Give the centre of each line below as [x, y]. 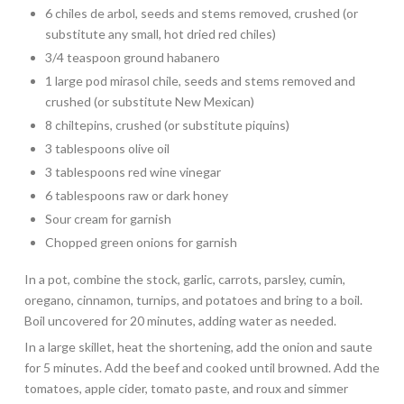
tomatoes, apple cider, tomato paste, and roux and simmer [186, 389]
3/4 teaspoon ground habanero [133, 57]
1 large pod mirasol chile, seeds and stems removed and [201, 81]
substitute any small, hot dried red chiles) [161, 34]
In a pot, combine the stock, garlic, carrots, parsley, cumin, [184, 280]
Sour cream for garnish [109, 219]
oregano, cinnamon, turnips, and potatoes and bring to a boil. [193, 300]
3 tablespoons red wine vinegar [133, 172]
